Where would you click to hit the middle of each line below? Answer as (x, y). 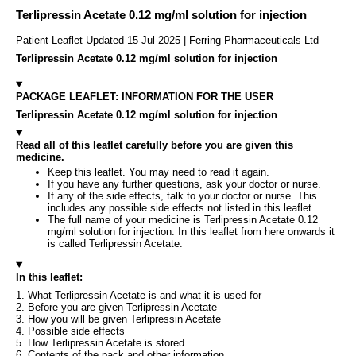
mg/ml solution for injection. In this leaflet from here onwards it (191, 231)
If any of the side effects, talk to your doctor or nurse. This (182, 195)
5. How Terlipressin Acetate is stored (100, 342)
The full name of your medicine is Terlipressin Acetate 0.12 (183, 219)
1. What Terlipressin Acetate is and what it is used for (139, 295)
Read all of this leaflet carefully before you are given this (155, 145)
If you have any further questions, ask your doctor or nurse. (184, 184)
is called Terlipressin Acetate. (115, 243)
